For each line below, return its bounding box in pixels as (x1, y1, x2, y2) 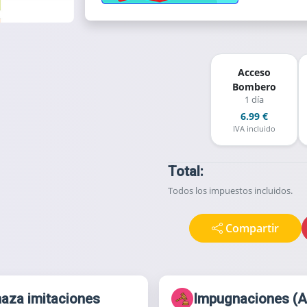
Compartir (225, 221, 280, 236)
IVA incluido (232, 123, 275, 134)
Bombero (232, 80, 276, 93)
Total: (168, 163, 204, 180)
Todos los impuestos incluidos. (168, 185, 293, 197)
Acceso (237, 66, 271, 79)
